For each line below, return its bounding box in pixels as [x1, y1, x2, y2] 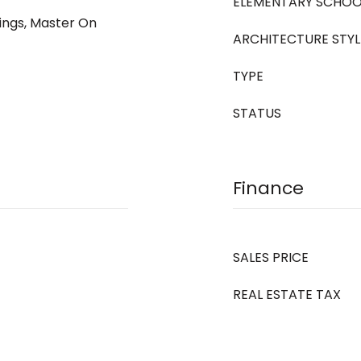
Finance [233, 176, 304, 201]
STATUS [233, 104, 281, 122]
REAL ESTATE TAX [233, 285, 341, 304]
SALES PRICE [233, 248, 309, 267]
